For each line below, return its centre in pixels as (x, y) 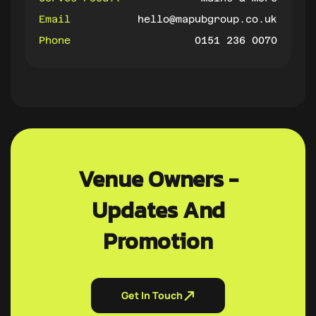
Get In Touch (152, 295)
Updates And (158, 210)
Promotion (158, 241)
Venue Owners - (158, 179)
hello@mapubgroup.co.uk (207, 19)
